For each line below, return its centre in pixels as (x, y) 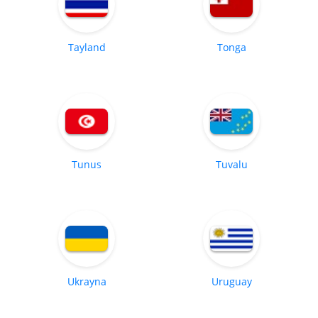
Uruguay (231, 281)
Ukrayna (87, 281)
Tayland (87, 47)
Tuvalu (231, 164)
